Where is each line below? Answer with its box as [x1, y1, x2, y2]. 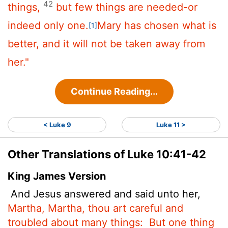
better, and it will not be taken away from [8, 37, 205, 50]
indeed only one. [8, 19, 89, 32]
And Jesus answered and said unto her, [8, 187, 201, 200]
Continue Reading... [70, 85, 158, 97]
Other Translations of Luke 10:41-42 [8, 147, 206, 161]
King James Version [8, 169, 106, 182]
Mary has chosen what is [97, 19, 216, 32]
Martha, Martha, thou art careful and [8, 202, 183, 214]
